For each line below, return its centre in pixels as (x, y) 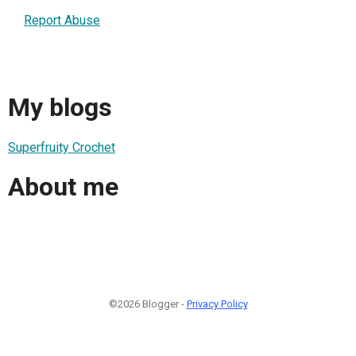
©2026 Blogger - (147, 304)
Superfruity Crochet (62, 147)
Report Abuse (62, 20)
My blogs (60, 108)
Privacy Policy (217, 304)
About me (63, 186)
